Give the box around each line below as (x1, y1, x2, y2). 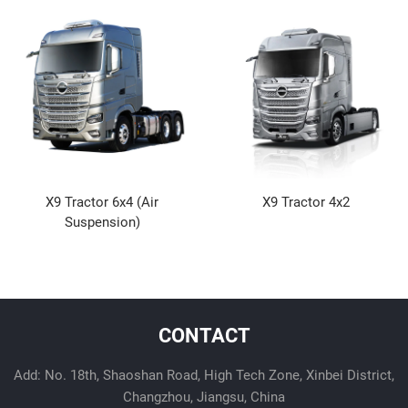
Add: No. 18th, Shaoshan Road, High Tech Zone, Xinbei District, (14, 366, 394, 383)
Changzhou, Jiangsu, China (123, 388, 285, 405)
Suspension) (64, 214, 140, 230)
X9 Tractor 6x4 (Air (46, 194, 158, 210)
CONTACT (158, 323, 250, 347)
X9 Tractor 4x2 (262, 194, 350, 210)
